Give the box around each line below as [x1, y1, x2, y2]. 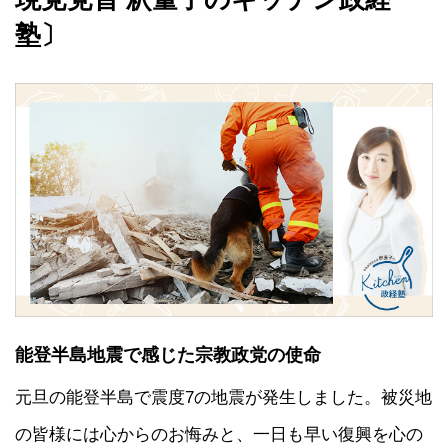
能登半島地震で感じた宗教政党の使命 [15, 345, 321, 366]
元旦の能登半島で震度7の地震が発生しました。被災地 [15, 387, 432, 408]
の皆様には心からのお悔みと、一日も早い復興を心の [15, 424, 423, 445]
